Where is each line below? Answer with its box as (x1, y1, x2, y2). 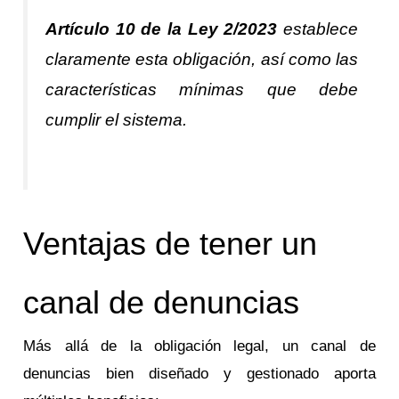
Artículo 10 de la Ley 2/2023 (45, 19, 278, 38)
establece (277, 19, 358, 38)
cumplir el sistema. (45, 110, 188, 129)
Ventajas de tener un (23, 225, 318, 263)
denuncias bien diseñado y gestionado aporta (23, 365, 376, 383)
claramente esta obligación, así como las (45, 49, 358, 69)
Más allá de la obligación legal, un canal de (23, 338, 376, 355)
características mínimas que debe (45, 79, 358, 99)
